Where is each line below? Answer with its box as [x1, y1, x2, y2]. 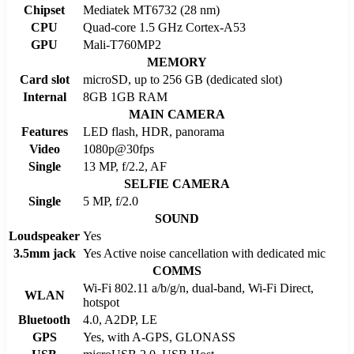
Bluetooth [18, 312, 70, 326]
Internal [22, 89, 66, 104]
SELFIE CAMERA [124, 176, 230, 190]
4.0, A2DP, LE [83, 312, 157, 326]
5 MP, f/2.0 [83, 194, 138, 208]
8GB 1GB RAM [83, 89, 168, 104]
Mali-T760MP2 [83, 37, 161, 51]
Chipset [24, 2, 65, 17]
